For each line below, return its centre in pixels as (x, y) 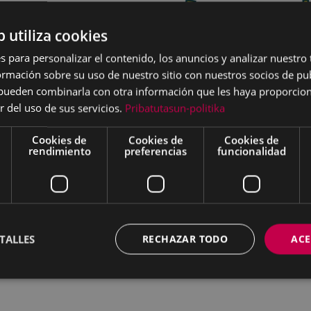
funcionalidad (251, 151)
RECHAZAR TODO (185, 238)
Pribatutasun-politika (175, 108)
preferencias (155, 151)
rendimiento (59, 151)
